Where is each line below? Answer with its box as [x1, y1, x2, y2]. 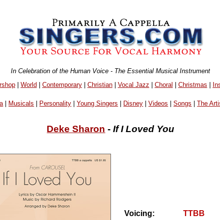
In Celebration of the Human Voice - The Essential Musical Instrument [11, 67, 211, 75]
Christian [87, 81, 112, 88]
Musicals [8, 100, 34, 108]
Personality [39, 100, 72, 108]
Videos [148, 100, 168, 108]
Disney [123, 100, 143, 108]
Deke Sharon [47, 123, 106, 134]
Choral [154, 81, 173, 88]
